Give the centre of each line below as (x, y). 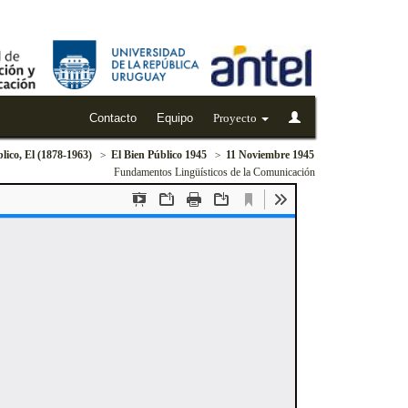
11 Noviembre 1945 (270, 155)
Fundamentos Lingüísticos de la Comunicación (214, 172)
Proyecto (236, 118)
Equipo (175, 118)
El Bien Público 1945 (159, 155)
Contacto (113, 118)
